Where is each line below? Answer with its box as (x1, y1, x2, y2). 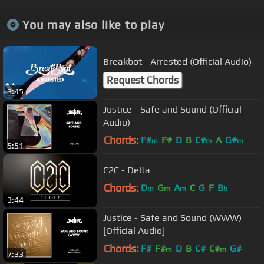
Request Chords (107, 74, 179, 86)
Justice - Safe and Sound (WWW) (103, 212, 242, 223)
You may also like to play (22, 17, 164, 31)
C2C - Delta (103, 164, 150, 176)
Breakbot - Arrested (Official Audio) (103, 55, 252, 67)
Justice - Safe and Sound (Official (103, 103, 242, 115)
